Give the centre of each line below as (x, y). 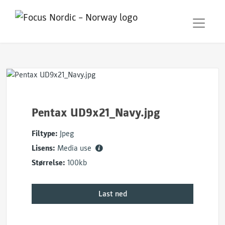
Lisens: (43, 148)
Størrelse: (48, 163)
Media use (75, 148)
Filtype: (45, 134)
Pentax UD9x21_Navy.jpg (96, 113)
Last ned (113, 194)
